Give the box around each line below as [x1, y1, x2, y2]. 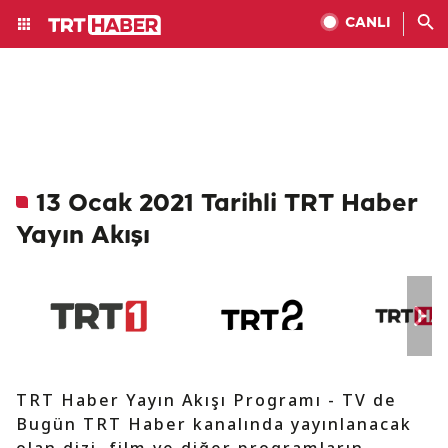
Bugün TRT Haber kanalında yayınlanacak [16, 413, 412, 435]
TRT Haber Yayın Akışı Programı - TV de [16, 389, 397, 411]
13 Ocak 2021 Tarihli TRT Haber [36, 191, 418, 217]
